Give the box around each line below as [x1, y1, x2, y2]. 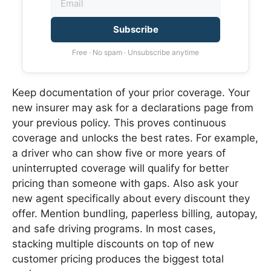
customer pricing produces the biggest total [12, 253, 224, 266]
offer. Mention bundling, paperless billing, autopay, [12, 207, 258, 220]
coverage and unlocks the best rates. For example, [12, 132, 258, 145]
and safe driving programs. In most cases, [12, 223, 216, 235]
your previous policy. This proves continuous [12, 117, 226, 129]
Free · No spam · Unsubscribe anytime [72, 48, 199, 57]
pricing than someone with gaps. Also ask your [12, 177, 238, 190]
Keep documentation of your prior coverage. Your [12, 87, 250, 99]
